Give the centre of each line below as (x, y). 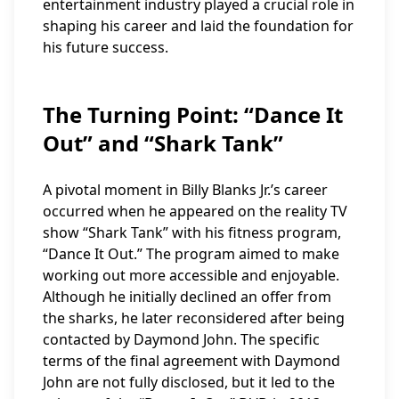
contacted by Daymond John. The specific (181, 339)
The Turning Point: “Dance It (193, 114)
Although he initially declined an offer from (187, 297)
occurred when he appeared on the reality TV (195, 211)
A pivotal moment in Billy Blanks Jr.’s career (185, 190)
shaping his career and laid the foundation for (198, 26)
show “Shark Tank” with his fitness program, (192, 232)
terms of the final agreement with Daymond (191, 361)
